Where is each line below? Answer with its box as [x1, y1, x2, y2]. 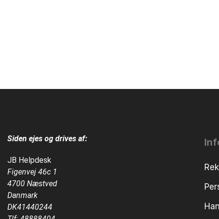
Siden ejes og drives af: [7, 133, 87, 143]
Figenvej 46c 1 [7, 167, 57, 176]
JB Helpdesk [7, 155, 51, 165]
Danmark [7, 190, 38, 200]
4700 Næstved [7, 178, 57, 188]
